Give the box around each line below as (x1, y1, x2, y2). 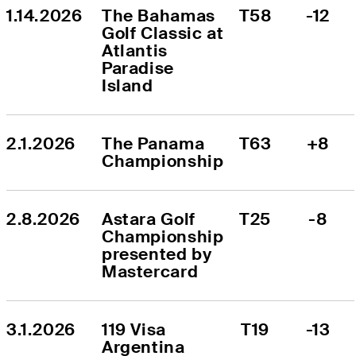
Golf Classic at (102, 21, 224, 44)
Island (102, 74, 153, 96)
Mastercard (102, 260, 199, 282)
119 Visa (102, 318, 166, 340)
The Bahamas (102, 4, 215, 26)
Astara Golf (102, 207, 195, 230)
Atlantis (102, 39, 168, 61)
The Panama (102, 132, 205, 154)
